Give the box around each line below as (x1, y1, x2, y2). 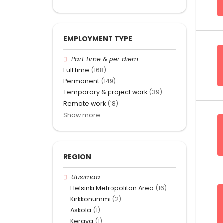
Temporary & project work (63, 88, 147, 97)
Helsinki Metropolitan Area (70, 183, 154, 192)
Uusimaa (71, 172, 101, 181)
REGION (63, 151, 91, 162)
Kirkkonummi (70, 195, 111, 204)
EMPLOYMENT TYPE (63, 33, 132, 44)
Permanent (63, 77, 99, 86)
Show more (63, 111, 100, 119)
